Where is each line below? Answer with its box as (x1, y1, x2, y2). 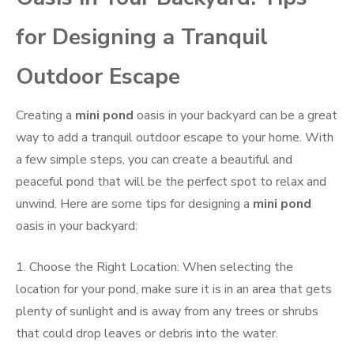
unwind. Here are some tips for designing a (16, 195, 253, 213)
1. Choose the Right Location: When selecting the (16, 258, 293, 277)
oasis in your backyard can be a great (134, 107, 337, 125)
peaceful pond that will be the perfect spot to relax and (16, 173, 326, 191)
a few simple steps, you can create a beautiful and (16, 151, 292, 169)
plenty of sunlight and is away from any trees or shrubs (16, 303, 318, 321)
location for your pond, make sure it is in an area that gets (16, 281, 332, 299)
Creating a (16, 107, 75, 125)
